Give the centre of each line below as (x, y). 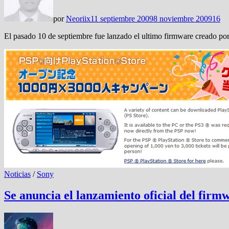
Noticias (17, 174)
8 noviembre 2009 (183, 18)
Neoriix (78, 18)
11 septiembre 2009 (122, 18)
